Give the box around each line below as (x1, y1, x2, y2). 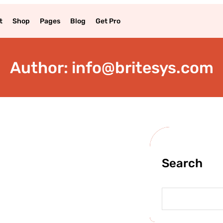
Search (162, 156, 203, 170)
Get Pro (95, 16, 120, 25)
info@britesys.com (71, 58, 214, 77)
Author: (9, 58, 72, 77)
